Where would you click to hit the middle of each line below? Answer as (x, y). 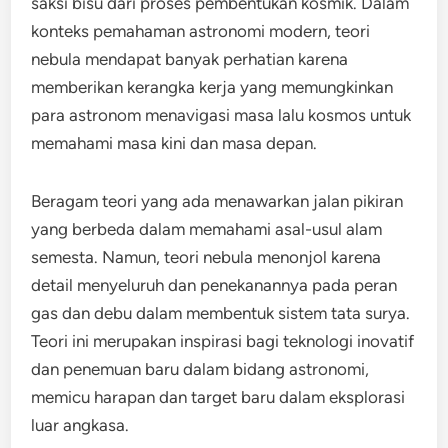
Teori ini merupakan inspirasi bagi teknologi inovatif (223, 341)
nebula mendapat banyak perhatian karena (190, 59)
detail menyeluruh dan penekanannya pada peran (214, 285)
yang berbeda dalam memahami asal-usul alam (207, 229)
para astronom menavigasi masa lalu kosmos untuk (221, 115)
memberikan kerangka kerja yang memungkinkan (212, 87)
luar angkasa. (80, 425)
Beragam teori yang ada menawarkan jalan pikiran (217, 201)
